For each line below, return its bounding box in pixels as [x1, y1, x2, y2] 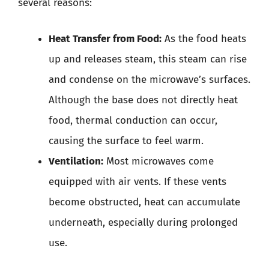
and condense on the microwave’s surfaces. [49, 73, 250, 86]
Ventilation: [49, 154, 103, 168]
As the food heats [162, 32, 246, 45]
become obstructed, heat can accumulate [49, 195, 240, 208]
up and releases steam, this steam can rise [49, 52, 247, 65]
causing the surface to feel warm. [49, 134, 204, 147]
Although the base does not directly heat [49, 93, 238, 106]
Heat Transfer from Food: [49, 32, 162, 45]
